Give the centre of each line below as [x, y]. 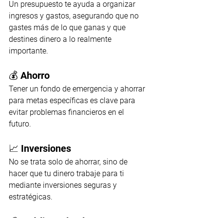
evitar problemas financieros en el [67, 112]
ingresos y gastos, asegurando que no [75, 16]
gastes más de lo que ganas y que [68, 28]
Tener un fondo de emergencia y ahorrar [78, 89]
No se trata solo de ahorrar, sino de [69, 162]
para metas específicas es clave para [73, 101]
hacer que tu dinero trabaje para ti [67, 174]
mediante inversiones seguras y [64, 185]
